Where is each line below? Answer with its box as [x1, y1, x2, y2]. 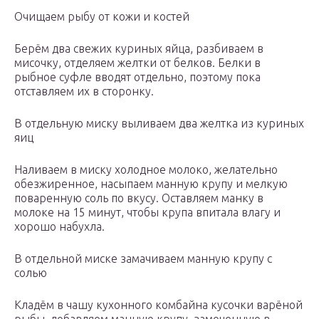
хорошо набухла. [14, 220, 105, 234]
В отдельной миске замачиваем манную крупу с [14, 252, 272, 266]
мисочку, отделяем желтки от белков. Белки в [14, 56, 261, 70]
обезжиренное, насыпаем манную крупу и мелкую [14, 177, 288, 191]
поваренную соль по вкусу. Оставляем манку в [14, 192, 263, 205]
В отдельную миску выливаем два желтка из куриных [14, 117, 304, 130]
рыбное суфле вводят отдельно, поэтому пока [14, 70, 261, 84]
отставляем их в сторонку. [14, 85, 154, 98]
